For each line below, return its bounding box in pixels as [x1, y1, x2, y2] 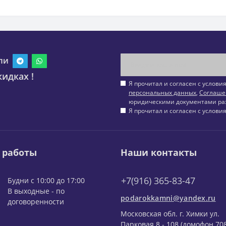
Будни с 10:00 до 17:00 [8, 176, 85, 186]
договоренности [8, 197, 64, 207]
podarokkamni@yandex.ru [121, 193, 216, 203]
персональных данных [129, 88, 196, 97]
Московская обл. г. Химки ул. [121, 209, 219, 219]
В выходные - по [8, 186, 65, 196]
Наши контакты [121, 146, 197, 159]
